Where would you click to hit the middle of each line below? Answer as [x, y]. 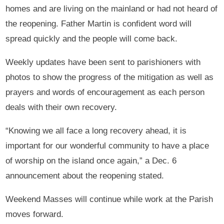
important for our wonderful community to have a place [107, 145]
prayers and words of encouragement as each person [105, 92]
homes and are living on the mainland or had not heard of [112, 8]
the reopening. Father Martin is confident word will [99, 23]
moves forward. [35, 214]
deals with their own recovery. [61, 107]
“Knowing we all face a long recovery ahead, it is [96, 130]
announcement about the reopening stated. [85, 175]
